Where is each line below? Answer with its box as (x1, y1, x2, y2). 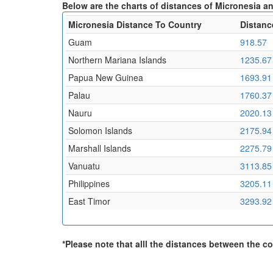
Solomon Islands (68, 124, 132, 136)
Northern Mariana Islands (68, 53, 166, 66)
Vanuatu (68, 159, 100, 172)
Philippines (68, 177, 110, 190)
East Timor (68, 194, 110, 207)
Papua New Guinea (68, 71, 143, 83)
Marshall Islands (68, 141, 131, 154)
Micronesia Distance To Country (68, 18, 202, 30)
